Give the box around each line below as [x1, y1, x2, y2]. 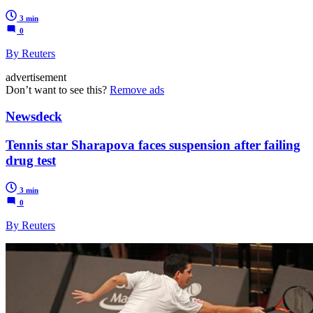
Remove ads [110, 83, 164, 96]
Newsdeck [6, 109, 62, 124]
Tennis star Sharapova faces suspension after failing [6, 138, 300, 153]
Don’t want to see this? [6, 83, 110, 96]
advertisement [6, 71, 66, 83]
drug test [6, 153, 56, 168]
